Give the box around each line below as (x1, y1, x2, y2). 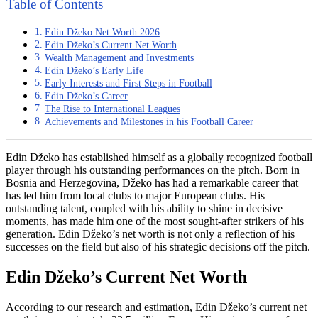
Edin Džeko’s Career (44, 90, 128, 102)
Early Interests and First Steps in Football (44, 77, 212, 89)
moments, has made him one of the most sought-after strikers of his (6, 215, 304, 228)
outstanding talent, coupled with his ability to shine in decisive (6, 202, 283, 215)
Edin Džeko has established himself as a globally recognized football (6, 151, 312, 164)
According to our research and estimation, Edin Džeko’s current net (6, 300, 307, 313)
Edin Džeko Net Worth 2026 (44, 26, 160, 38)
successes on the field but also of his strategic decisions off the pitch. (6, 241, 310, 253)
